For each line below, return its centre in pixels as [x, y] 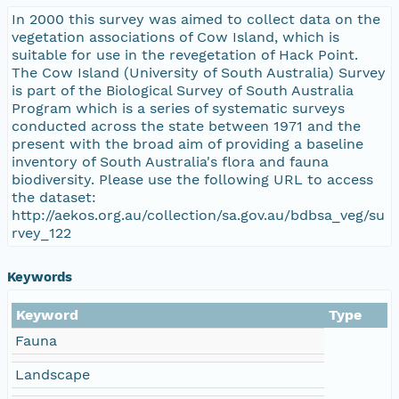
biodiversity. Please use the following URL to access [192, 179]
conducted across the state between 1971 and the [186, 126]
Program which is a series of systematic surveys [178, 108]
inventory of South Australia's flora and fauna [170, 161]
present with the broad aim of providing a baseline [187, 143]
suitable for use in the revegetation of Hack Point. [185, 54]
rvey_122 [41, 232]
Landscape [53, 374]
